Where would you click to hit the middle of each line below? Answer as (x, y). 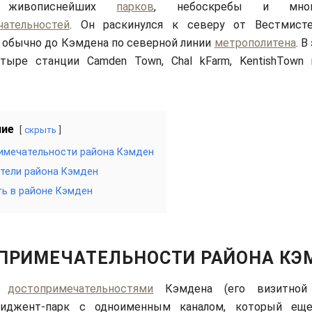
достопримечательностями (81, 288)
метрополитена (255, 43)
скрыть (40, 130)
